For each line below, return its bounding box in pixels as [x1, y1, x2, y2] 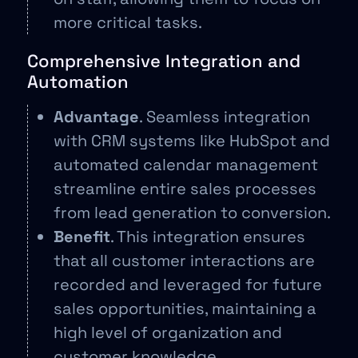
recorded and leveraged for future [54, 273, 322, 295]
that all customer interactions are [54, 249, 315, 271]
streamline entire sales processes [54, 177, 316, 199]
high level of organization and [54, 321, 282, 343]
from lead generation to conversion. [54, 201, 331, 223]
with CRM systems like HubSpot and [54, 129, 330, 151]
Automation [27, 70, 129, 93]
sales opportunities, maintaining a [54, 297, 316, 319]
